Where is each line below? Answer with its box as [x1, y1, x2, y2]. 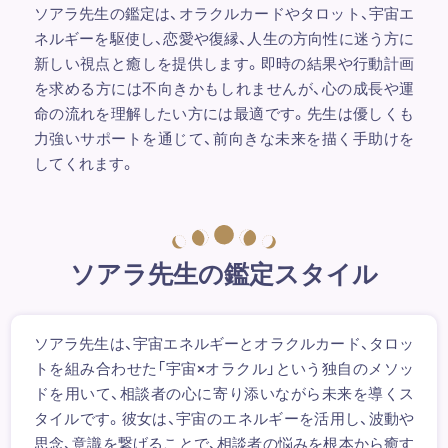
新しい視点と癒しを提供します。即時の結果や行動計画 [33, 51, 415, 74]
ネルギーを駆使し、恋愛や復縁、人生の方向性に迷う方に [33, 26, 415, 49]
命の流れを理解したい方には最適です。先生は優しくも [33, 101, 415, 124]
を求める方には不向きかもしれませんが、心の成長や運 [33, 76, 415, 99]
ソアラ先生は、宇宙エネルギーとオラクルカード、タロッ [33, 331, 415, 354]
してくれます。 [33, 151, 135, 174]
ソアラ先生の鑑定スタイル [70, 253, 378, 291]
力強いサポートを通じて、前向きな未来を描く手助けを [33, 126, 415, 149]
